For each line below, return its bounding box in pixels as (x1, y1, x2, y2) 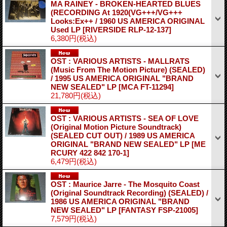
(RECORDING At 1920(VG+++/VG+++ (51, 8, 182, 17)
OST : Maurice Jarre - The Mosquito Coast (51, 179, 200, 188)
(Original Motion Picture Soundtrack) (51, 122, 181, 131)
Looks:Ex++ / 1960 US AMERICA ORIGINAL (51, 16, 205, 25)
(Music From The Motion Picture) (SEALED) (51, 65, 205, 74)
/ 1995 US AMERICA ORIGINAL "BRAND (51, 73, 194, 83)
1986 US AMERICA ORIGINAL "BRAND (51, 197, 190, 206)
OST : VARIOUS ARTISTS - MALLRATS (51, 56, 190, 65)
